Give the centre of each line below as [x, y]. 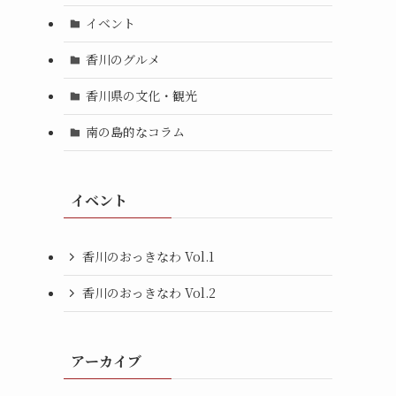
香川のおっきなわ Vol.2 [149, 293]
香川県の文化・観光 [141, 96]
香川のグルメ [122, 60]
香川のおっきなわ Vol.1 [148, 257]
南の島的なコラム [135, 132]
